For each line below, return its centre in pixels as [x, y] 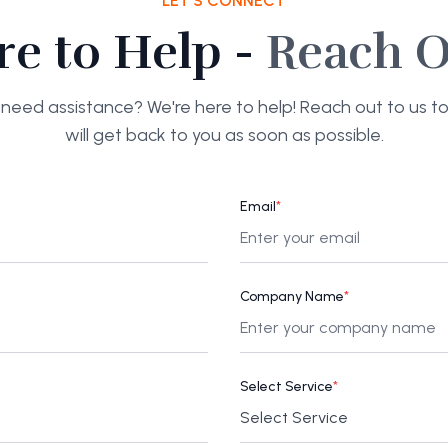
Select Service [286, 386]
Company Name [292, 296]
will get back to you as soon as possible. [224, 134]
